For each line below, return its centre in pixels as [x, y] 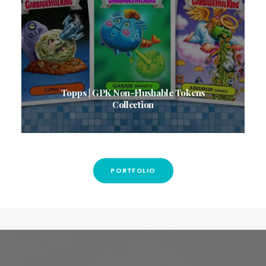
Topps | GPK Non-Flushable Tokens [133, 93]
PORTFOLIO [133, 171]
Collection [133, 104]
